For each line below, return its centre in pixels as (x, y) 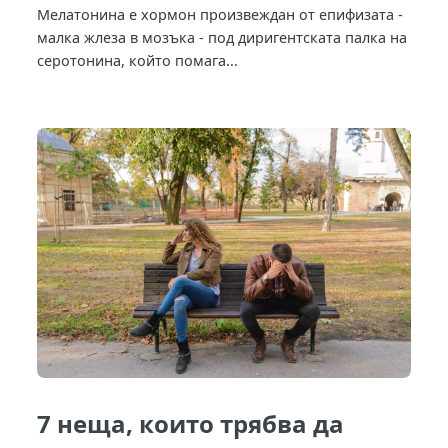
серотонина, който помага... (138, 61)
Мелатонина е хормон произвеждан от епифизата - (220, 15)
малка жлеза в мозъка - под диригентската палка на (222, 38)
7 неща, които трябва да (191, 423)
